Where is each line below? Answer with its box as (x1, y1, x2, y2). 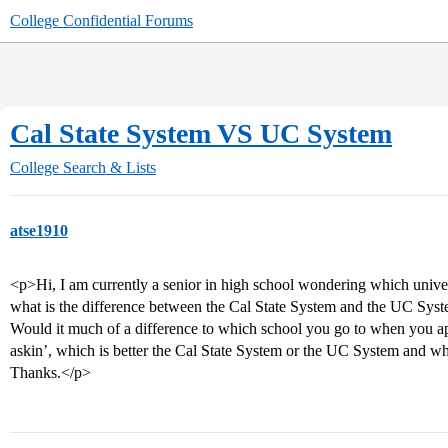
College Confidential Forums (10, 12, 193, 29)
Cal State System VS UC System (10, 118, 392, 149)
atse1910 (10, 222, 68, 239)
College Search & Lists (10, 159, 156, 176)
